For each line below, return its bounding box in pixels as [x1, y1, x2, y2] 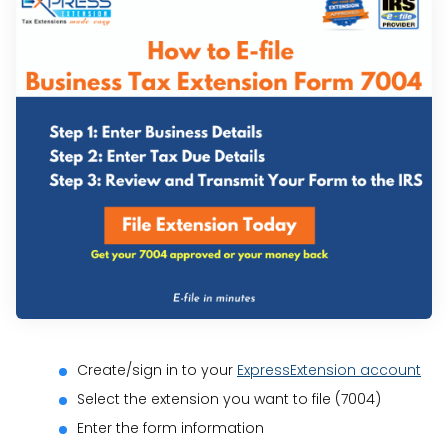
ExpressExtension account [237, 360, 421, 381]
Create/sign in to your [77, 360, 237, 381]
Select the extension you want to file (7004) [77, 389, 381, 410]
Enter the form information [77, 418, 264, 439]
